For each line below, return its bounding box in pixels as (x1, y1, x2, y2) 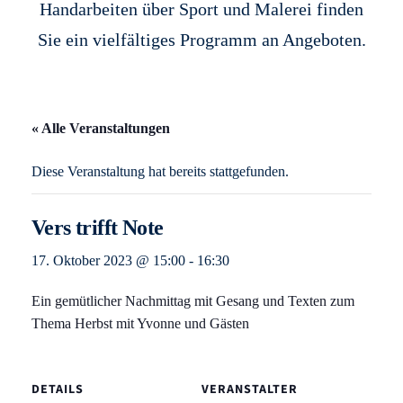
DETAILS (31, 381, 84, 399)
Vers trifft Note (31, 216, 164, 239)
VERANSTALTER (201, 381, 298, 399)
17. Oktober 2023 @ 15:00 (31, 253, 185, 268)
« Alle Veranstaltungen (31, 121, 170, 136)
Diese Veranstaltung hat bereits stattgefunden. (31, 164, 289, 179)
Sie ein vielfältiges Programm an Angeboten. (37, 30, 366, 49)
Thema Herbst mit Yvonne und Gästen (31, 316, 249, 331)
